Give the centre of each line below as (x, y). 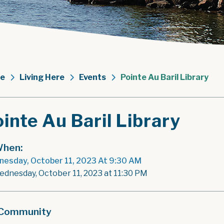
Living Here (42, 77)
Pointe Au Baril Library (164, 77)
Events (92, 77)
